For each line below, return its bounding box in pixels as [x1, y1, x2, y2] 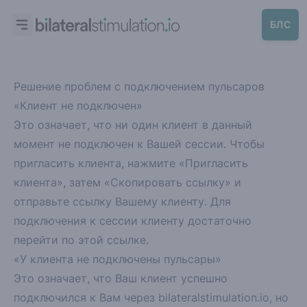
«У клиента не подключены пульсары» [14, 252, 221, 266]
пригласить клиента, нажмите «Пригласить [14, 156, 248, 170]
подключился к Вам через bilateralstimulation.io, [14, 291, 275, 304]
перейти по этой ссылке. [14, 233, 149, 247]
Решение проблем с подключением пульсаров [14, 79, 265, 93]
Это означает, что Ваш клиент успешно [14, 271, 228, 285]
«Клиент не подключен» [14, 99, 143, 112]
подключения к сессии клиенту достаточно [14, 214, 251, 228]
